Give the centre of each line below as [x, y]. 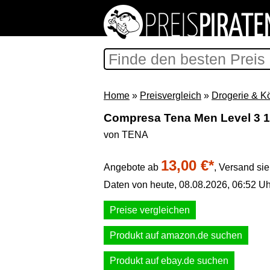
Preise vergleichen [150, 210]
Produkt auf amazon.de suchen [176, 235]
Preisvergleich [171, 96]
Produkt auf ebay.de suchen [169, 261]
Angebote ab [132, 167]
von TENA [126, 135]
